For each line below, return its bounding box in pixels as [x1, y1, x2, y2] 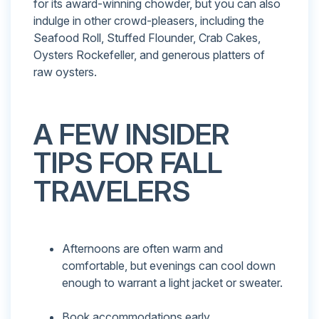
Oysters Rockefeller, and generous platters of [33, 48, 265, 63]
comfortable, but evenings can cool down [62, 258, 276, 273]
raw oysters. [33, 65, 97, 80]
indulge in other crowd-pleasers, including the [33, 14, 264, 28]
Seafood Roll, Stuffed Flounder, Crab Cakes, [33, 31, 261, 46]
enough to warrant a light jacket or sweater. [62, 276, 283, 291]
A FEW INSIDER [33, 117, 230, 152]
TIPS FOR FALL [33, 145, 222, 181]
